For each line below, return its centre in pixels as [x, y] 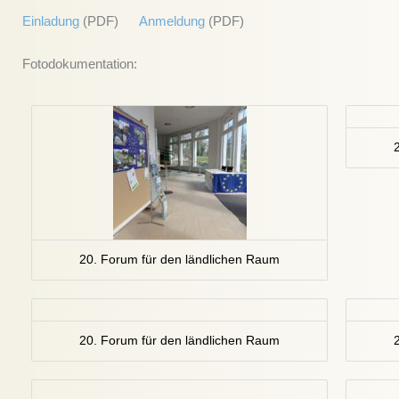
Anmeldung [172, 20]
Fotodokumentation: [80, 63]
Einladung [51, 20]
